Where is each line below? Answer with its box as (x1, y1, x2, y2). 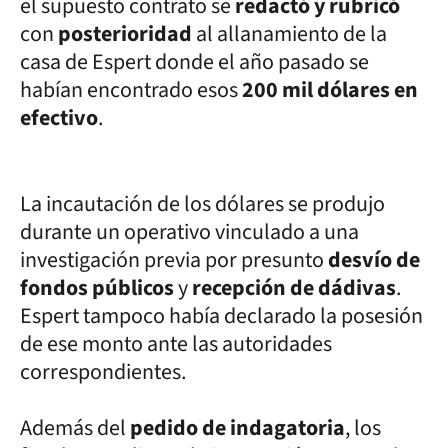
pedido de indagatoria (130, 411, 345, 444)
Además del (20, 411, 130, 444)
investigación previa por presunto (20, 243, 328, 276)
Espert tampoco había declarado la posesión (20, 299, 423, 332)
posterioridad (58, 17, 196, 50)
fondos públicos (20, 271, 178, 304)
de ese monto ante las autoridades (20, 327, 332, 360)
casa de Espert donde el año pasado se (20, 45, 369, 78)
